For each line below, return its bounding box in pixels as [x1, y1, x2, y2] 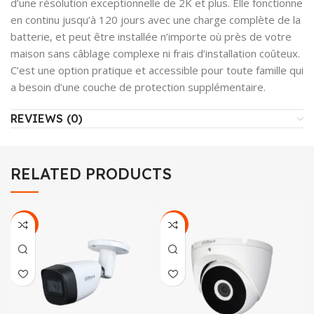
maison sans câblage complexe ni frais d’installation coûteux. [11, 46, 300, 61]
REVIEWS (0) [11, 111, 83, 126]
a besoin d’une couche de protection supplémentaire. [11, 80, 266, 95]
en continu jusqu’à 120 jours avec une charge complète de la [11, 13, 301, 27]
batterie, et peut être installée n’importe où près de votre [11, 29, 292, 44]
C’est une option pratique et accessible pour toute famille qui [11, 63, 303, 78]
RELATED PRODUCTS [11, 164, 172, 184]
